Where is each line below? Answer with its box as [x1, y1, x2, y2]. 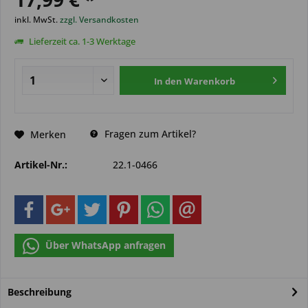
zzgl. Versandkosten [60, 14, 139, 25]
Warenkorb [184, 75, 236, 87]
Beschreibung [8, 285, 71, 298]
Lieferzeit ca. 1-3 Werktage [27, 35, 135, 47]
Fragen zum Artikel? [102, 127, 196, 140]
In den [154, 75, 183, 87]
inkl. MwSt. [14, 14, 60, 25]
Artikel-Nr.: [14, 158, 67, 171]
